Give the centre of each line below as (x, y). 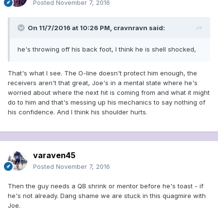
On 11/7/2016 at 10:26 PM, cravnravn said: (96, 28)
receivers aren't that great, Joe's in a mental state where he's (103, 83)
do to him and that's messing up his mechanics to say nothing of (107, 102)
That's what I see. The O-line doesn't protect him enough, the (102, 73)
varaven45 (54, 155)
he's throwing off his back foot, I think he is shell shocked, (107, 49)
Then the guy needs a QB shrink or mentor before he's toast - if (106, 186)
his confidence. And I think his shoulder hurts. (78, 112)
